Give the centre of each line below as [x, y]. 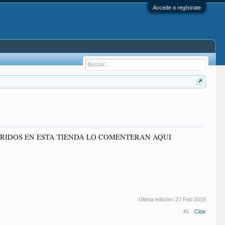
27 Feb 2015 [190, 199]
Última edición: [157, 199]
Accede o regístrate [177, 8]
